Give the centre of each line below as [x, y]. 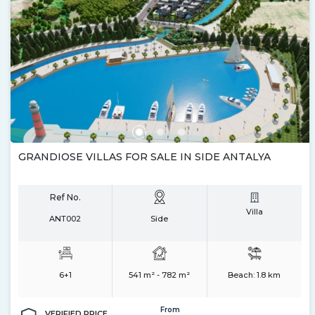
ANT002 [65, 218]
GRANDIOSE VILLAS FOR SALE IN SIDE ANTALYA [144, 156]
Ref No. [65, 197]
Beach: [243, 275]
